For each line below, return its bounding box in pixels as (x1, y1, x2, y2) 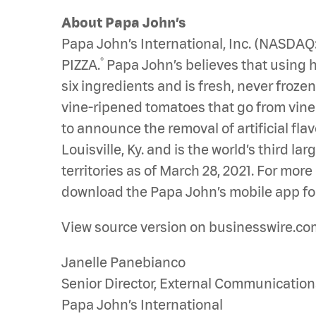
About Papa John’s (61, 14, 186, 30)
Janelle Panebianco (61, 254, 186, 270)
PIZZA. (61, 56, 100, 73)
